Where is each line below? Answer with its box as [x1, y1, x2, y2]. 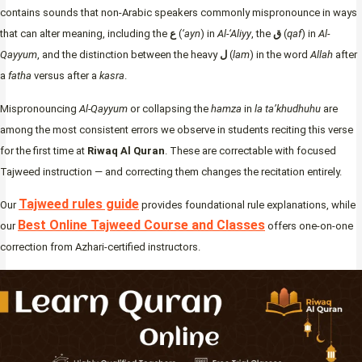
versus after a [32, 69, 99, 82]
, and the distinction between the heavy [37, 48, 220, 61]
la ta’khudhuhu [255, 103, 321, 116]
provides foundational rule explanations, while [139, 199, 356, 212]
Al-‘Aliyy [217, 27, 251, 40]
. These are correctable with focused [165, 145, 336, 158]
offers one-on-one [265, 220, 353, 233]
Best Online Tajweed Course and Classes [18, 217, 265, 234]
